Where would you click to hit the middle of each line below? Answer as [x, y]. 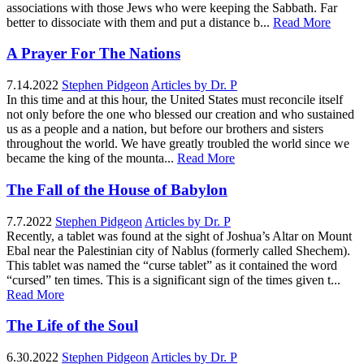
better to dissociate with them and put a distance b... [138, 22]
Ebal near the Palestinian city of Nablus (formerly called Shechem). [178, 250]
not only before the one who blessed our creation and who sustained [180, 115]
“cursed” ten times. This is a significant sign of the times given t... [173, 279]
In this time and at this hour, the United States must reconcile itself [175, 100]
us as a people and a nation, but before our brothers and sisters [165, 129]
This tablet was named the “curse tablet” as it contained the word [172, 265]
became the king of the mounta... [90, 158]
